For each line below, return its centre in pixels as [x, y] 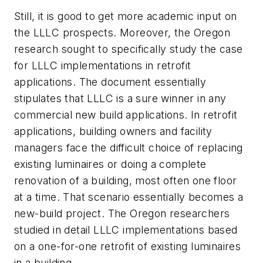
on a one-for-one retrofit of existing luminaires [128, 246]
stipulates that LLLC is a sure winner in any [120, 98]
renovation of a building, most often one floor [126, 180]
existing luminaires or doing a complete [110, 164]
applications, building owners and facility [113, 131]
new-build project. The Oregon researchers [122, 213]
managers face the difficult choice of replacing [129, 147]
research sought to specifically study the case [129, 49]
